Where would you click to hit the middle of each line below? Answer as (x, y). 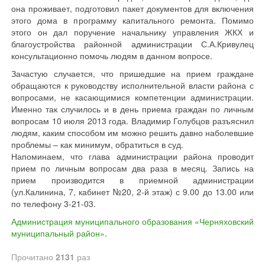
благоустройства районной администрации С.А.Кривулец (132, 44)
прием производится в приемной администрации (132, 180)
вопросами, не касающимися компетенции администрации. (132, 97)
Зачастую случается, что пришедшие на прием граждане (132, 73)
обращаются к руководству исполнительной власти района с (132, 85)
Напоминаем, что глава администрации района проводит (132, 156)
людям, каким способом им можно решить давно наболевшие (132, 132)
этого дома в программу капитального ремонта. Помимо (132, 20)
